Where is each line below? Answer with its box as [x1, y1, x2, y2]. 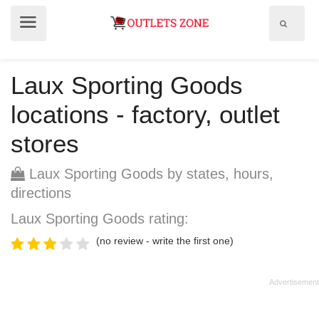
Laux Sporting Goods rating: [11, 211, 189, 226]
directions [11, 185, 71, 201]
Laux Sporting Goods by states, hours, [25, 166, 273, 182]
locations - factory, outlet [11, 100, 280, 128]
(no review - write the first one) [96, 235, 234, 246]
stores [11, 130, 79, 157]
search [286, 32, 310, 41]
